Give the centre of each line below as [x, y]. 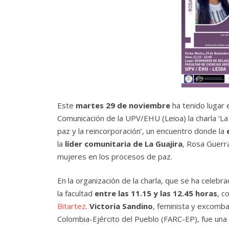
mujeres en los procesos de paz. [115, 156]
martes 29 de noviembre [123, 105]
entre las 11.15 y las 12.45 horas [156, 193]
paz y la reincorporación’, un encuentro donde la [142, 131]
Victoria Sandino [121, 206]
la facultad [76, 193]
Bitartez [72, 206]
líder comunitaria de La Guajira [124, 143]
